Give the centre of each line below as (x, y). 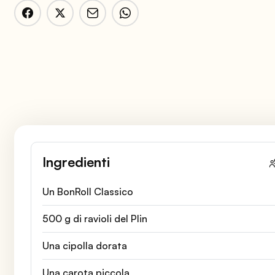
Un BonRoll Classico (87, 191)
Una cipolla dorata (84, 245)
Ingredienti (76, 162)
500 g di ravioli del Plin (95, 218)
